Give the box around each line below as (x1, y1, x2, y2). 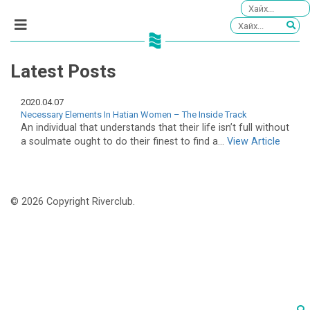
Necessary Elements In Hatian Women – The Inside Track (21, 109, 247, 120)
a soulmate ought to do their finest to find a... (21, 135, 227, 147)
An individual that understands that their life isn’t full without (21, 121, 289, 134)
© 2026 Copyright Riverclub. (10, 196, 135, 208)
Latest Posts (10, 61, 116, 82)
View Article (227, 135, 280, 147)
